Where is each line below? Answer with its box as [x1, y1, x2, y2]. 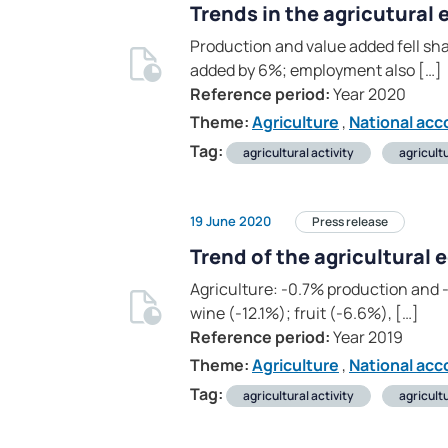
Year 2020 [330, 83, 406, 106]
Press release [312, 213, 388, 231]
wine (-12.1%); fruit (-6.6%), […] [190, 302, 419, 325]
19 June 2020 [190, 211, 271, 230]
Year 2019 [330, 326, 403, 349]
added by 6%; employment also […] [190, 59, 442, 82]
